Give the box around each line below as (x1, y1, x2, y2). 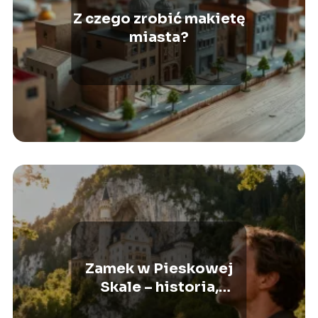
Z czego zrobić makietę (73, 9, 245, 28)
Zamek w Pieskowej (85, 259, 233, 278)
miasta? (129, 28, 189, 46)
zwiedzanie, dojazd (87, 296, 231, 314)
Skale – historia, (99, 278, 219, 296)
